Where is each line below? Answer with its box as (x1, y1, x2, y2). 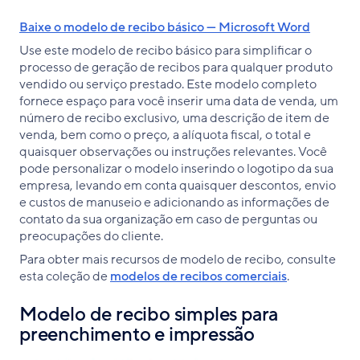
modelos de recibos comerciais (110, 268, 287, 286)
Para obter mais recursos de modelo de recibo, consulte (19, 251, 336, 269)
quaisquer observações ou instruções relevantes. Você (19, 143, 327, 162)
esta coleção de (19, 268, 110, 286)
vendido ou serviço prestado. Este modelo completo (19, 76, 317, 94)
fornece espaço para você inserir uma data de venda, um (19, 92, 338, 111)
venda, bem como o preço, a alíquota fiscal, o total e (19, 126, 311, 145)
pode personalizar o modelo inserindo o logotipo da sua (19, 160, 333, 178)
